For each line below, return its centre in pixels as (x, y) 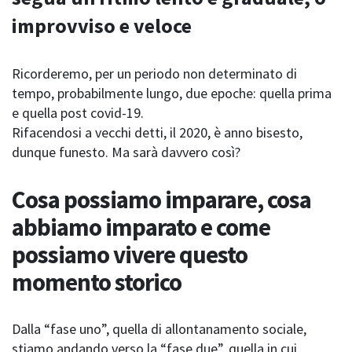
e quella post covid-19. (78, 113)
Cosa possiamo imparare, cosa (161, 200)
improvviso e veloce (102, 26)
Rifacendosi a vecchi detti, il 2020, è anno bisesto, (157, 133)
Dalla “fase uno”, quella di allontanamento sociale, (159, 329)
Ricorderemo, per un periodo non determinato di (154, 74)
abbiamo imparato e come (141, 227)
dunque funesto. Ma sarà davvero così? (126, 152)
